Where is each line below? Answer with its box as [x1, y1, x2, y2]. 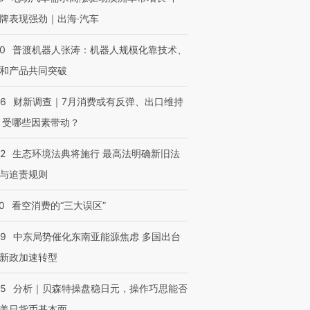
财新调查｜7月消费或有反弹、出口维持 [13, 95, 183, 107]
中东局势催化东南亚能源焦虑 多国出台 [13, 230, 181, 242]
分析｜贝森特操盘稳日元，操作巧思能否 [13, 282, 188, 294]
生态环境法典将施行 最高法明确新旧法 [12, 147, 180, 159]
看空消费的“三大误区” [12, 199, 106, 211]
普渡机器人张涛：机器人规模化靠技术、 [12, 44, 187, 55]
